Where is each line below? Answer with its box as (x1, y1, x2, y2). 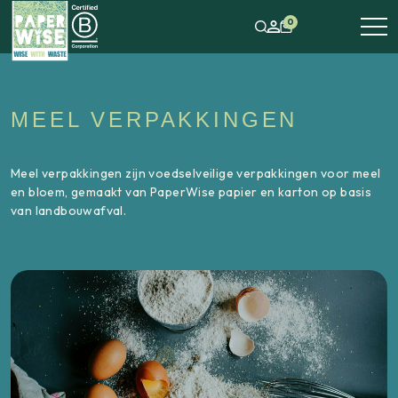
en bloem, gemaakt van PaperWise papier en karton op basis (11, 184, 372, 200)
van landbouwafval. (11, 203, 127, 219)
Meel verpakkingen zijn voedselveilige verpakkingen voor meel (11, 165, 381, 181)
